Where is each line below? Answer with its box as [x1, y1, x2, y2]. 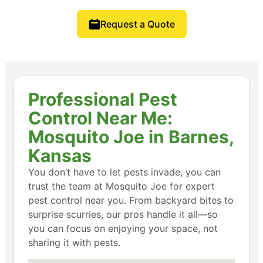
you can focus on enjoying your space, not [28, 222, 218, 234]
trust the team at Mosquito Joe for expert [28, 180, 215, 192]
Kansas [28, 144, 92, 166]
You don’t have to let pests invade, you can [28, 166, 221, 178]
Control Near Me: [28, 107, 173, 129]
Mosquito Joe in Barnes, [28, 126, 234, 147]
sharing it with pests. [28, 236, 120, 248]
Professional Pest [28, 88, 177, 110]
